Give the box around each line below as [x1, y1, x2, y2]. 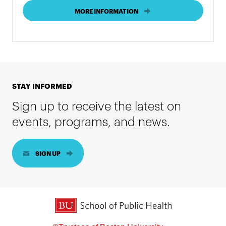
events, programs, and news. [12, 112, 171, 129]
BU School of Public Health [12, 198, 110, 207]
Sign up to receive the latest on [12, 97, 182, 114]
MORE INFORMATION [74, 7, 138, 16]
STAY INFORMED [12, 81, 73, 91]
